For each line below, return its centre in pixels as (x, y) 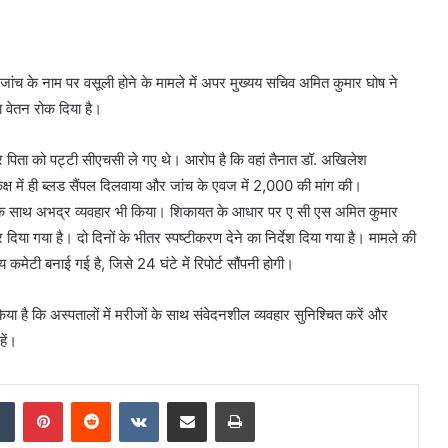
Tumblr (35, 400)
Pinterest (90, 400)
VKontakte (190, 400)
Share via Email (222, 400)
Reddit (130, 400)
